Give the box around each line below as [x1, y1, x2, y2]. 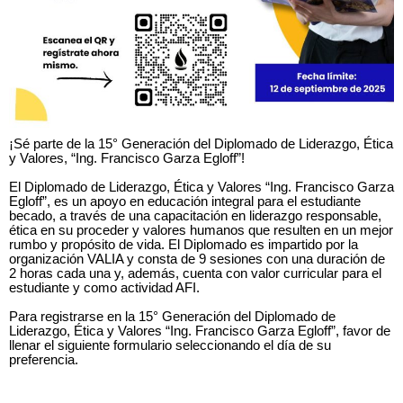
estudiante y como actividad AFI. [9, 280, 200, 295]
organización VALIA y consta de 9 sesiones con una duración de [9, 251, 385, 266]
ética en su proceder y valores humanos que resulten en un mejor [9, 222, 393, 237]
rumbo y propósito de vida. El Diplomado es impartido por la [9, 237, 358, 252]
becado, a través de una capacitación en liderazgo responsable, [9, 208, 381, 223]
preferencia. [9, 352, 78, 367]
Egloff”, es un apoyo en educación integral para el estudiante [9, 193, 361, 209]
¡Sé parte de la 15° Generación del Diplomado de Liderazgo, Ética [9, 136, 393, 151]
